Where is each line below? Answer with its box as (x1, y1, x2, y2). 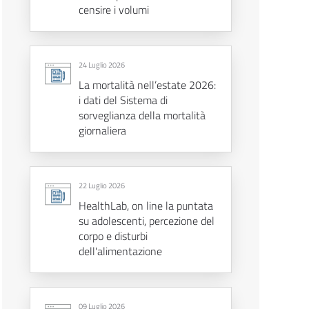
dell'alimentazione (78, 243, 162, 260)
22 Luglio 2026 (78, 180, 125, 192)
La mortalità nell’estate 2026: (78, 77, 216, 94)
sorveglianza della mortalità (78, 107, 206, 124)
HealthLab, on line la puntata (78, 197, 213, 215)
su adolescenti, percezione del (78, 212, 215, 230)
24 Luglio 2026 (78, 59, 125, 71)
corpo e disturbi (78, 228, 148, 245)
